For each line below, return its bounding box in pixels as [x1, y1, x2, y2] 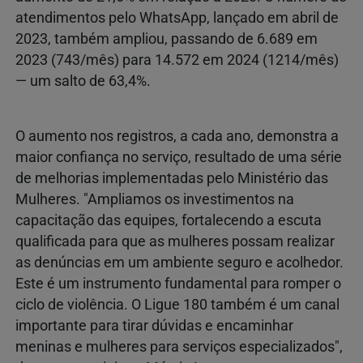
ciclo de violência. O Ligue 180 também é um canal [15, 296, 340, 313]
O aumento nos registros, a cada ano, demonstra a [15, 127, 339, 144]
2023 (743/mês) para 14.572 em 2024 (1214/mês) [15, 51, 339, 68]
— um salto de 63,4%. [15, 72, 151, 89]
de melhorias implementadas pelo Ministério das [15, 169, 328, 186]
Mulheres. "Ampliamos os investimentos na [15, 190, 294, 207]
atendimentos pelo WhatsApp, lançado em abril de [15, 9, 339, 26]
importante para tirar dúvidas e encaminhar [15, 317, 293, 334]
